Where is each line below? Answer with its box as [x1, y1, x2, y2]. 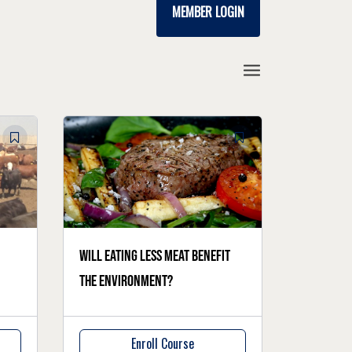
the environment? [79, 271, 174, 291]
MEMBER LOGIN [171, 2, 244, 21]
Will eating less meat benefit [79, 246, 231, 266]
